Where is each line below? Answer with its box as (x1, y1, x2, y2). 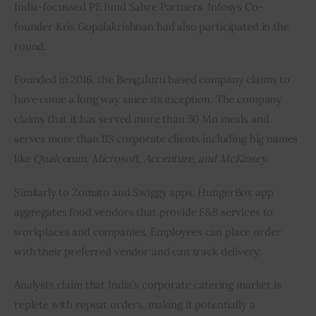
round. (14, 39, 47, 53)
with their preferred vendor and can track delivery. (14, 244, 262, 258)
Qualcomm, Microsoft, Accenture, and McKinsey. (33, 152, 269, 166)
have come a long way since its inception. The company (14, 92, 284, 107)
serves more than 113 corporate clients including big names (14, 132, 301, 146)
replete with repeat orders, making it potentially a (14, 298, 258, 312)
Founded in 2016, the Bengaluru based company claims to (14, 73, 293, 87)
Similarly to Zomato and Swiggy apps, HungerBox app (14, 185, 276, 199)
